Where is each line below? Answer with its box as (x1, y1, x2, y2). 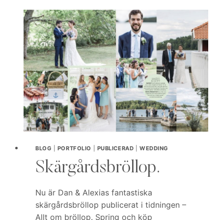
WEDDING (139, 144, 168, 152)
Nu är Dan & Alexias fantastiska (35, 187, 152, 197)
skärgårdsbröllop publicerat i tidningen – (35, 199, 186, 210)
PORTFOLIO (57, 144, 91, 152)
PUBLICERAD (97, 144, 134, 152)
